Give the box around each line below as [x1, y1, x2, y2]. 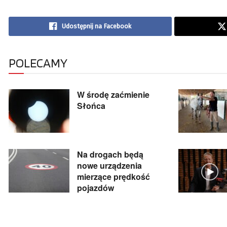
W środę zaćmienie [77, 88, 149, 100]
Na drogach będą [77, 148, 143, 160]
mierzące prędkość [77, 170, 150, 182]
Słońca [77, 99, 105, 111]
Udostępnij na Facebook [61, 22, 131, 30]
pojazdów [77, 181, 114, 194]
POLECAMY [9, 55, 67, 70]
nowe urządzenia [77, 159, 142, 171]
